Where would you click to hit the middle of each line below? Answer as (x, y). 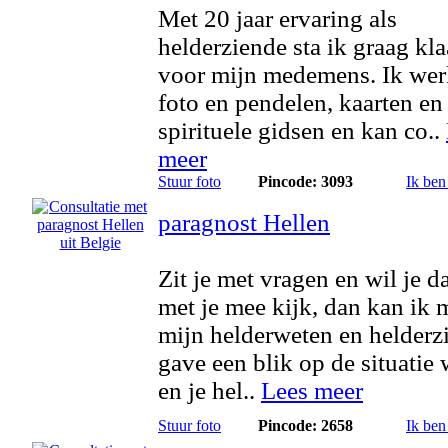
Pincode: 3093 (305, 181)
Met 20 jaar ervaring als (277, 18)
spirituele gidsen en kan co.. (302, 130)
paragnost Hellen (244, 222)
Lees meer (312, 390)
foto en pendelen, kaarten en (300, 102)
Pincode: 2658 (305, 425)
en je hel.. (209, 390)
